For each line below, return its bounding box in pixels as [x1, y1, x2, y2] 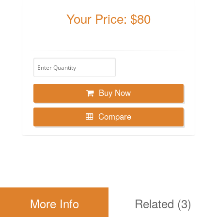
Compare [98, 110, 131, 122]
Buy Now [99, 86, 131, 98]
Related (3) [134, 194, 191, 212]
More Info [30, 194, 79, 212]
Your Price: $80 [66, 9, 151, 27]
